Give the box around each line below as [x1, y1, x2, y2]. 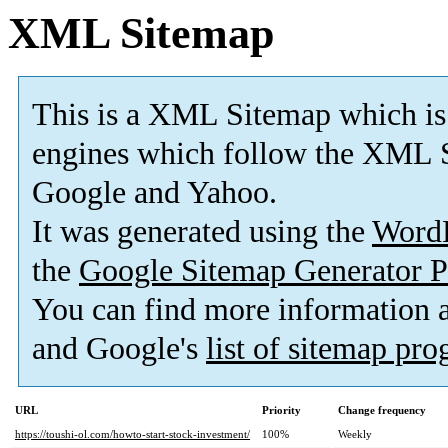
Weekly [338, 428, 372, 441]
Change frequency [338, 404, 426, 417]
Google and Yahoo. [32, 175, 277, 211]
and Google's [32, 331, 206, 367]
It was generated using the [32, 214, 372, 250]
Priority [262, 404, 301, 417]
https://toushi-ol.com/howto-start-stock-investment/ [15, 428, 250, 441]
